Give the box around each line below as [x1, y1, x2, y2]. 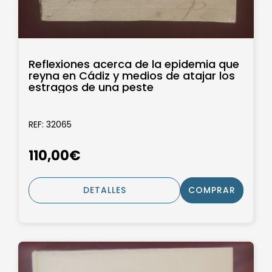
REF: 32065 [29, 118, 72, 131]
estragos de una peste [29, 79, 154, 95]
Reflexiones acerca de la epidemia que [29, 56, 239, 72]
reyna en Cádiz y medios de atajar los [29, 67, 235, 83]
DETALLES [83, 184, 126, 197]
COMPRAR [188, 184, 236, 197]
